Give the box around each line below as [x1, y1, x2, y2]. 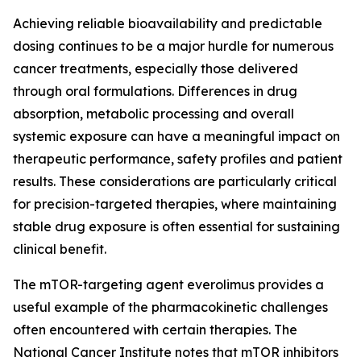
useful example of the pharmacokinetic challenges [13, 299, 328, 315]
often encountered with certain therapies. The [13, 322, 297, 338]
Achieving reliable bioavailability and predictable [13, 15, 322, 31]
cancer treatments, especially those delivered [13, 60, 298, 77]
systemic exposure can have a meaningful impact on [13, 128, 340, 144]
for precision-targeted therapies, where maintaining [13, 196, 337, 212]
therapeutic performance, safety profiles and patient [13, 151, 342, 167]
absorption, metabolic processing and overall [13, 106, 294, 122]
